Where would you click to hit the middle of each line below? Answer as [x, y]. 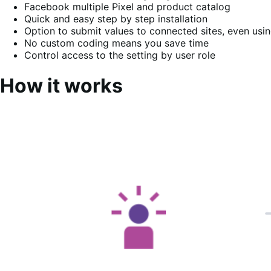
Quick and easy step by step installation [116, 18]
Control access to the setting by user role [120, 55]
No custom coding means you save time [116, 43]
